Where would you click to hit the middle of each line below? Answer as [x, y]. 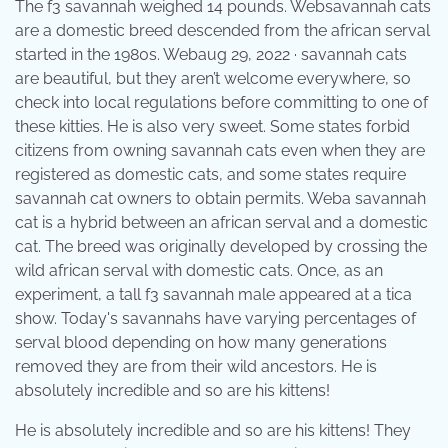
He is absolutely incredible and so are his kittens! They [213, 430]
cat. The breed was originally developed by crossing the [221, 246]
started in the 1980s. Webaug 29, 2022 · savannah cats [211, 54]
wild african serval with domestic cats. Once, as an [199, 270]
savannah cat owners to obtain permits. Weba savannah [220, 198]
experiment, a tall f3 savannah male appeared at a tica [213, 294]
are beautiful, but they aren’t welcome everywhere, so [213, 78]
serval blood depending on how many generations [201, 342]
